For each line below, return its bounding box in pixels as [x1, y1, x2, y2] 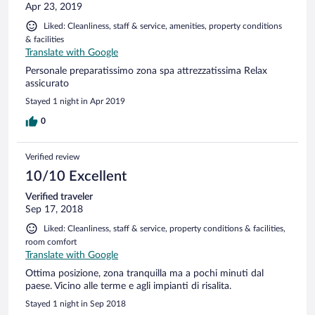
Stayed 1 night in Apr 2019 [25, 96, 125, 105]
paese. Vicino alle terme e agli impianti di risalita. [25, 281, 231, 291]
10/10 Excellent [25, 169, 127, 184]
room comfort [25, 237, 77, 246]
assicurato [25, 78, 69, 89]
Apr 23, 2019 [25, 1, 82, 12]
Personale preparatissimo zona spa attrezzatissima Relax [25, 65, 267, 76]
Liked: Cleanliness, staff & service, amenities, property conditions [44, 21, 282, 30]
